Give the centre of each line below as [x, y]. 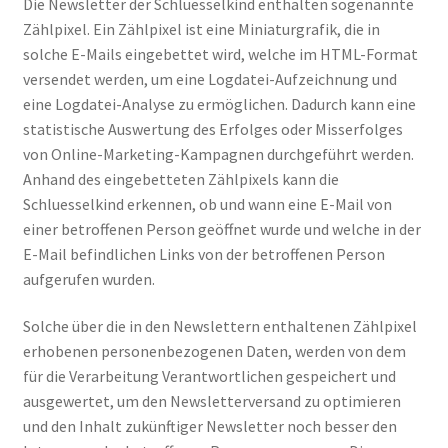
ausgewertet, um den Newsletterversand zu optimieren [211, 401]
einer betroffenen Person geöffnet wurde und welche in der [221, 228]
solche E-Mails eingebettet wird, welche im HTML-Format [220, 53]
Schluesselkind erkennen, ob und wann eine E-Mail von [207, 203]
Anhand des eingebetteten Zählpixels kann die [180, 178]
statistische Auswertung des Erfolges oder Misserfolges [212, 128]
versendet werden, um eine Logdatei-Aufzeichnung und [209, 78]
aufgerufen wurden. [88, 278]
